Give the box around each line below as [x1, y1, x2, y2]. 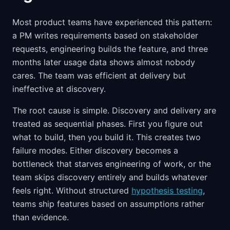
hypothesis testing [131, 185, 203, 196]
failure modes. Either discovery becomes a [12, 145, 178, 156]
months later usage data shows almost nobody [12, 57, 195, 67]
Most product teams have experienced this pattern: [12, 17, 212, 27]
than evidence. [12, 212, 69, 222]
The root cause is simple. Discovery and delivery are [12, 105, 216, 116]
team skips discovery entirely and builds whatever [12, 172, 207, 182]
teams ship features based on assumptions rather [12, 199, 204, 209]
